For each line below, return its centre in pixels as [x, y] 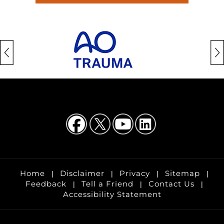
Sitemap [182, 173]
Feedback [46, 183]
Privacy [135, 173]
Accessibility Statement [112, 194]
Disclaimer [82, 173]
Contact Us [171, 183]
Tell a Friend [107, 183]
